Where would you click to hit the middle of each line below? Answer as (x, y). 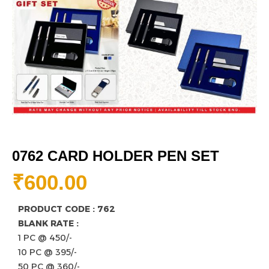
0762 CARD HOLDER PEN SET (116, 156)
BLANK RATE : (48, 224)
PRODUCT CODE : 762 (67, 209)
